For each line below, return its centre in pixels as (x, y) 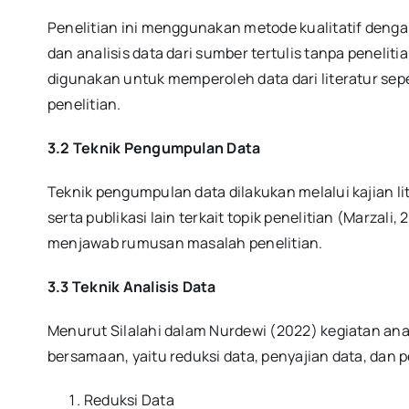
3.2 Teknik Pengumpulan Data (154, 148)
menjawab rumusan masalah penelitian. (185, 243)
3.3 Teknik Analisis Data (131, 287)
